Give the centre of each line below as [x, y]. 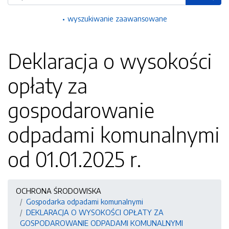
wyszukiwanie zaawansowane [117, 18]
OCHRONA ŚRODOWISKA [59, 191]
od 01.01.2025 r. [75, 159]
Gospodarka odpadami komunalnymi [85, 201]
